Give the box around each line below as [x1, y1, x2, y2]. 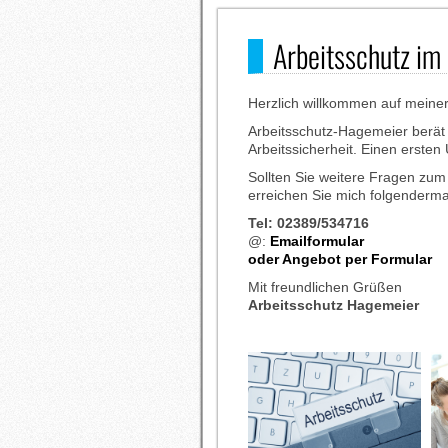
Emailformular [270, 233, 364, 249]
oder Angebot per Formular [248, 251, 432, 267]
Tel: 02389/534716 [248, 215, 369, 231]
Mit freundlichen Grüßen [248, 279, 402, 295]
